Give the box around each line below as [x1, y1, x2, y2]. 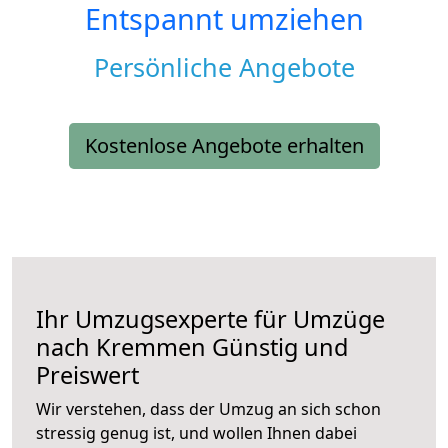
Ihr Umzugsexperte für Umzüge [36, 303, 385, 336]
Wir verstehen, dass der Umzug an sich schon [36, 398, 381, 421]
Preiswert [36, 359, 139, 392]
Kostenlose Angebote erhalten [84, 132, 364, 160]
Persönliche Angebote [93, 50, 355, 85]
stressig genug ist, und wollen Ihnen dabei [36, 422, 357, 445]
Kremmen [96, 331, 206, 364]
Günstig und [206, 331, 348, 364]
